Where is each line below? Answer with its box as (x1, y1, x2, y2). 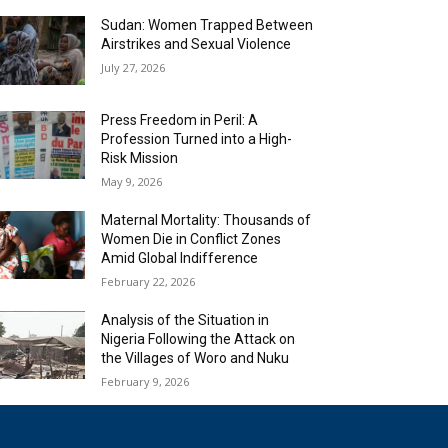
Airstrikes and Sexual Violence (101, 36, 292, 52)
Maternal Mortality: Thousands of (101, 211, 312, 228)
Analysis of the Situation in (101, 311, 270, 328)
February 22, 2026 (101, 273, 196, 289)
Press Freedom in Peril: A (101, 111, 259, 128)
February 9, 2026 (101, 373, 190, 389)
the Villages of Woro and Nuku (101, 349, 290, 366)
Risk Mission (101, 149, 179, 166)
